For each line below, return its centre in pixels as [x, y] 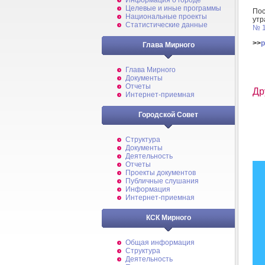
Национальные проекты [166, 17]
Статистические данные [167, 25]
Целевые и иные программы [173, 8]
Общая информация [160, 243]
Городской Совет [168, 115]
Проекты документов [161, 173]
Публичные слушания [162, 181]
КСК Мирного [168, 218]
